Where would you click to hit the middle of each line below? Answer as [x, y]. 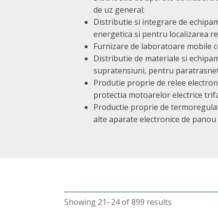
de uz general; [119, 10]
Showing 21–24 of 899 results [118, 202]
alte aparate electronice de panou [155, 119]
